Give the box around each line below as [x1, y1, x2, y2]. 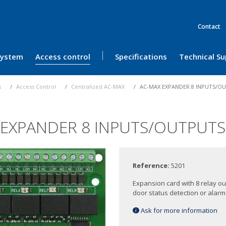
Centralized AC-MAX [71, 83, 125, 90]
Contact [197, 22, 220, 31]
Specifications [115, 51, 167, 62]
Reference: [133, 161, 172, 171]
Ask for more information [139, 206, 218, 215]
